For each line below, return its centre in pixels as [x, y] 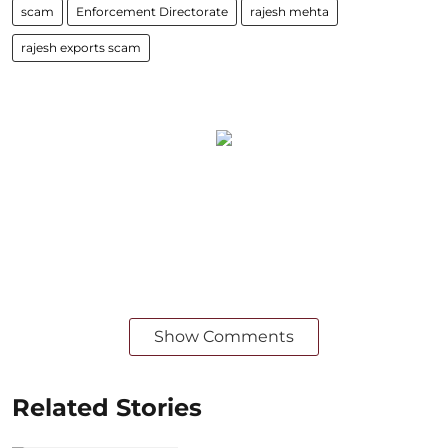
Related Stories [107, 407]
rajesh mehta [289, 11]
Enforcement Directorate [152, 11]
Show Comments [224, 336]
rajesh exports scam [81, 47]
